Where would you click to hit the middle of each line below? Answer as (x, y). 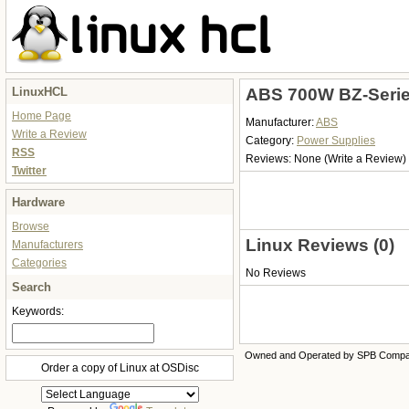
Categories (39, 263)
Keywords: (38, 311)
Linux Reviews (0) (320, 245)
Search (31, 287)
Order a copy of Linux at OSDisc (120, 368)
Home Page (42, 116)
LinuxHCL (40, 92)
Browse (31, 226)
